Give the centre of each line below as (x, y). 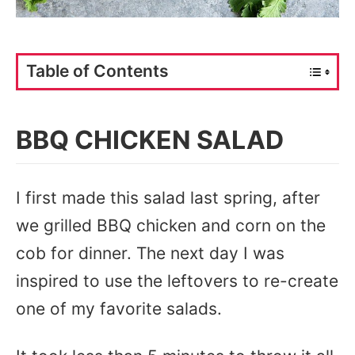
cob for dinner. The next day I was (150, 253)
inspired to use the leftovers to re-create (177, 281)
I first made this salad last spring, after (168, 198)
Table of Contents (97, 71)
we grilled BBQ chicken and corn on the (171, 225)
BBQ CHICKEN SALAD (150, 140)
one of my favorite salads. (119, 309)
